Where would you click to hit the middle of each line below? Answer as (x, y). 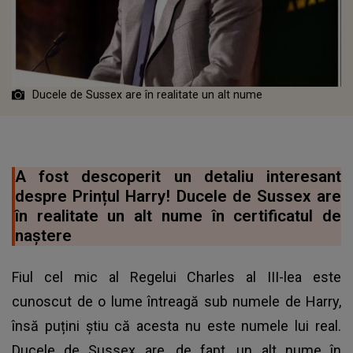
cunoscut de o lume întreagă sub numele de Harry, (176, 301)
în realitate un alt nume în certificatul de (178, 216)
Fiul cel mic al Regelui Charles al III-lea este (176, 277)
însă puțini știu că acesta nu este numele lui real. (176, 325)
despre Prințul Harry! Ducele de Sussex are (178, 196)
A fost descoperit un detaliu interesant (178, 176)
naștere (43, 235)
